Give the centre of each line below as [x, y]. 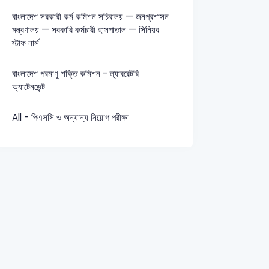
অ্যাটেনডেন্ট [28, 86]
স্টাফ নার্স [25, 43]
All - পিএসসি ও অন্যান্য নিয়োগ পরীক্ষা [70, 117]
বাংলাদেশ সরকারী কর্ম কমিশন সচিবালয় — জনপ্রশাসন [90, 16]
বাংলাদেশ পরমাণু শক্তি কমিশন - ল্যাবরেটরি [75, 73]
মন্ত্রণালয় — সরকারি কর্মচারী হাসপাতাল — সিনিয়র [85, 29]
